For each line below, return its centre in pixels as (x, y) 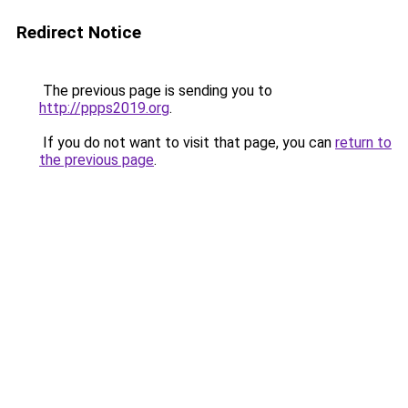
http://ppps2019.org (104, 108)
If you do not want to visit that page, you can (187, 143)
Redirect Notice (79, 32)
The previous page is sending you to (156, 91)
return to (363, 143)
